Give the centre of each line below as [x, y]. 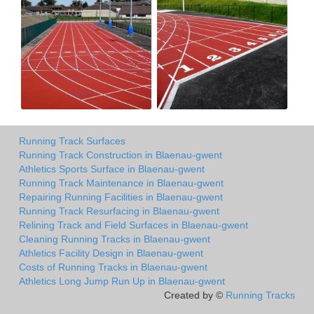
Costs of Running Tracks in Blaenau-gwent [113, 267]
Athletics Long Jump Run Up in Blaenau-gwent [122, 281]
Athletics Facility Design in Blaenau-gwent [111, 253]
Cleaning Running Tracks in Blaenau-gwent [115, 239]
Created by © [195, 295]
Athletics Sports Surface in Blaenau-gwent [112, 169]
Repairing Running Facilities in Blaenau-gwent [121, 197]
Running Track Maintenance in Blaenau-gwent [121, 183]
